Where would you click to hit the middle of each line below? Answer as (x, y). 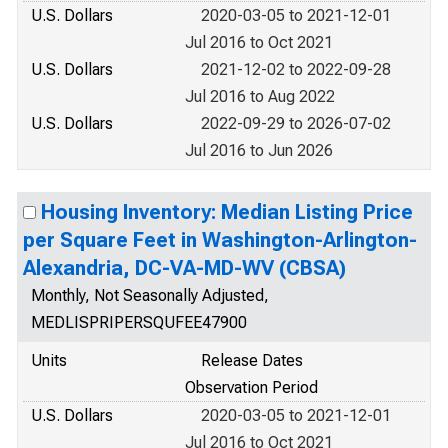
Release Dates (252, 360)
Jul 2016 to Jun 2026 (259, 150)
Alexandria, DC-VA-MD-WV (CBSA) (184, 268)
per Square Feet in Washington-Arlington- (220, 240)
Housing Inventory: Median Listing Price (227, 212)
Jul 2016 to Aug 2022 (260, 96)
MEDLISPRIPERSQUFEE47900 (139, 322)
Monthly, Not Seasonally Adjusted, (150, 295)
